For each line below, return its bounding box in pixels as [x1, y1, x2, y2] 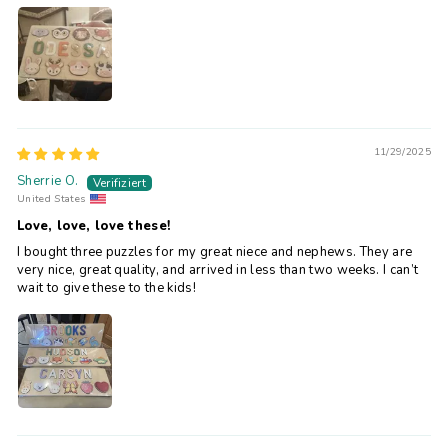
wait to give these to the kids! [17, 279, 196, 297]
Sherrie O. [17, 172, 79, 190]
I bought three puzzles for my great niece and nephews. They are [17, 243, 413, 261]
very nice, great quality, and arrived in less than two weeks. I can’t [17, 261, 419, 279]
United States [17, 192, 86, 206]
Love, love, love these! [17, 217, 172, 235]
